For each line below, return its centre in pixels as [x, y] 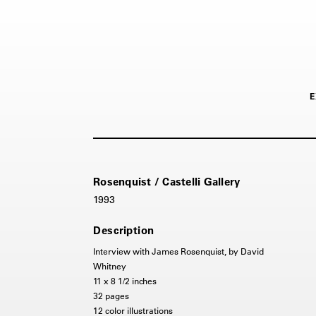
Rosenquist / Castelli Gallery [167, 181]
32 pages [111, 295]
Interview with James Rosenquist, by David [178, 251]
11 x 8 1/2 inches [125, 280]
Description [124, 230]
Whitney [110, 266]
